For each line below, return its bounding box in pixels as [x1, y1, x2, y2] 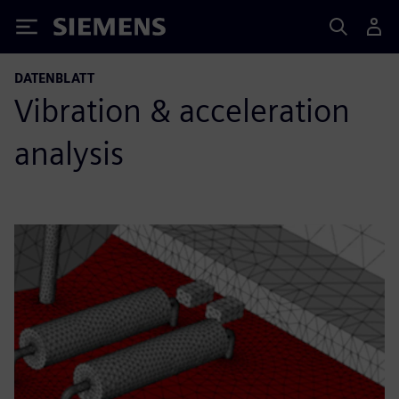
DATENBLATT [14, 70, 94, 85]
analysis [14, 134, 124, 173]
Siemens [53, 20, 112, 39]
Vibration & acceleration [14, 91, 350, 130]
